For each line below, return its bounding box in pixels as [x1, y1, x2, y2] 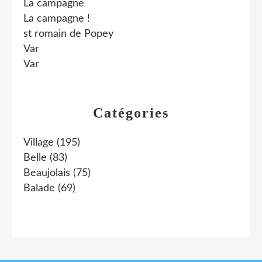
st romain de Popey [23, 29, 113, 39]
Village [23, 137, 54, 148]
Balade [23, 183, 55, 194]
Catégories [93, 105, 169, 120]
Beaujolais [23, 168, 70, 178]
